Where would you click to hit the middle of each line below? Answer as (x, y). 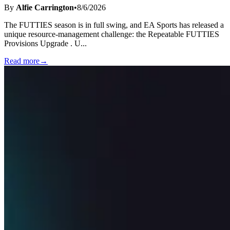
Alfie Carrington (45, 8)
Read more (22, 61)
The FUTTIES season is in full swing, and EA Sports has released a (114, 25)
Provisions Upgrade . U (42, 44)
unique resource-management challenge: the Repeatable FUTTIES (112, 34)
